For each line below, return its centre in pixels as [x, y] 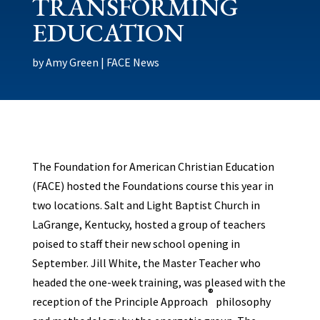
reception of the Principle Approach [120, 301]
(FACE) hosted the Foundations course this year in [152, 186]
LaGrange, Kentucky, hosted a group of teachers [149, 224]
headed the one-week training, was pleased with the [159, 282]
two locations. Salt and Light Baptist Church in [146, 205]
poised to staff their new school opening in [136, 244]
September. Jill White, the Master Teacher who [146, 263]
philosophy [243, 301]
